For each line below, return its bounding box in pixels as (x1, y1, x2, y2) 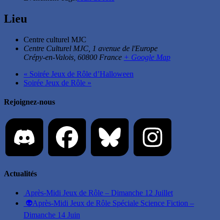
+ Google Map (124, 53, 170, 61)
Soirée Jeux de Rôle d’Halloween (27, 69, 134, 78)
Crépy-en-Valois (24, 53, 74, 61)
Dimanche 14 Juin (24, 210, 80, 219)
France (99, 53, 122, 61)
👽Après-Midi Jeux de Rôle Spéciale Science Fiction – (26, 198, 194, 207)
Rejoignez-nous (4, 98, 55, 107)
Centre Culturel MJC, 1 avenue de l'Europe (24, 44, 158, 53)
